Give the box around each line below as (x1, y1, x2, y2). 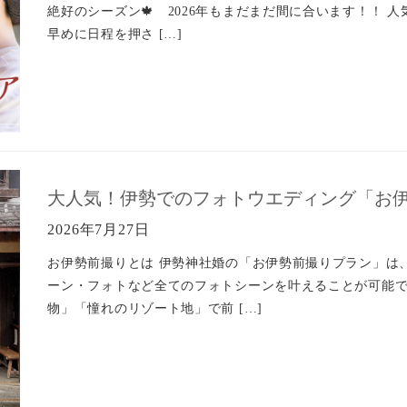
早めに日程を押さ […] (47, 27, 183, 41)
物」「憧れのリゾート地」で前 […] (47, 302, 263, 315)
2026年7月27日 (47, 222, 150, 237)
